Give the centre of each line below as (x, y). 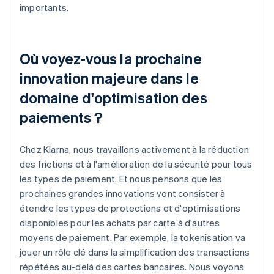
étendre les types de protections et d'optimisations (130, 208)
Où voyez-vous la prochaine (111, 58)
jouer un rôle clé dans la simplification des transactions (135, 252)
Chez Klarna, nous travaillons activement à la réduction (135, 149)
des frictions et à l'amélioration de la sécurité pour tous (136, 164)
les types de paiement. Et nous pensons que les (121, 178)
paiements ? (61, 117)
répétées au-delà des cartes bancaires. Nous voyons (132, 266)
